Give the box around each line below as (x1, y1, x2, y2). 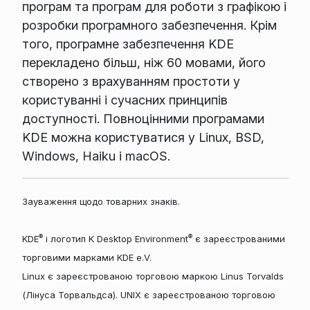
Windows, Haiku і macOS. (21, 149, 170, 164)
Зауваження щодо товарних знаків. (21, 196, 180, 208)
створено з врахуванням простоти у (21, 74, 240, 89)
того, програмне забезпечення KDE (21, 37, 234, 52)
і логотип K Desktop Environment (42, 233, 188, 245)
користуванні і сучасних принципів (21, 93, 228, 108)
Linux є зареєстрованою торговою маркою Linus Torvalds (21, 271, 284, 282)
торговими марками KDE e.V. (21, 252, 152, 264)
